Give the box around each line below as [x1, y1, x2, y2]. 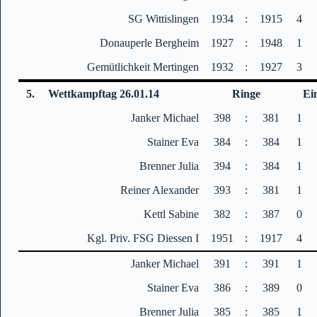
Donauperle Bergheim [100, 36, 200, 49]
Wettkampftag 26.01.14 [48, 87, 160, 100]
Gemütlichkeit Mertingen [87, 60, 200, 73]
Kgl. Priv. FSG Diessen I [87, 231, 200, 244]
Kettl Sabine [144, 207, 200, 220]
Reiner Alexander [120, 183, 200, 196]
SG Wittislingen [128, 12, 200, 25]
